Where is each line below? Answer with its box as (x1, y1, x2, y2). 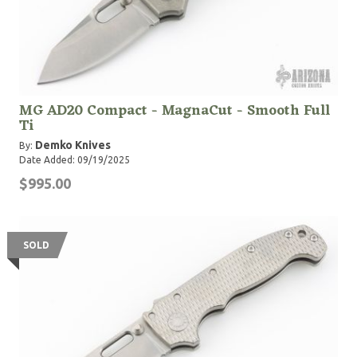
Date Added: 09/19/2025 (19, 155, 130, 165)
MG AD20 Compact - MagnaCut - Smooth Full (19, 98, 330, 124)
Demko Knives (35, 139, 111, 151)
